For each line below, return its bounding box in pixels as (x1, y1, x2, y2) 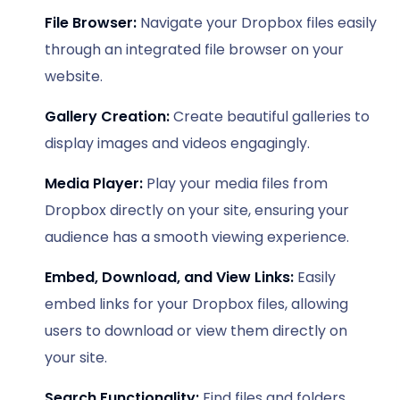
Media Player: (45, 173, 143, 195)
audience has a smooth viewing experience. (45, 227, 349, 248)
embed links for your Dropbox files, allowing (45, 294, 348, 315)
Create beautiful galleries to (170, 106, 370, 128)
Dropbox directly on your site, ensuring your (45, 200, 349, 221)
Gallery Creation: (45, 106, 170, 128)
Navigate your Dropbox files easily (137, 12, 377, 34)
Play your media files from (143, 173, 328, 195)
